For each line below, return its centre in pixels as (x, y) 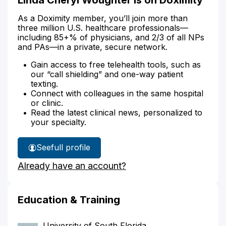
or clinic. (47, 103)
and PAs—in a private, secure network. (93, 47)
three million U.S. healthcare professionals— (103, 27)
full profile (71, 147)
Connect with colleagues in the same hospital (117, 93)
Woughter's (81, 167)
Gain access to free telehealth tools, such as (116, 64)
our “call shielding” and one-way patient (107, 74)
